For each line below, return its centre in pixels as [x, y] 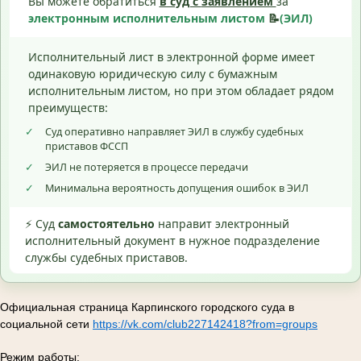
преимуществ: [68, 107]
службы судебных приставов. [106, 258]
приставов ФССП [87, 147]
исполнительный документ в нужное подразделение [172, 241]
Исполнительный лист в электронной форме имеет [171, 56]
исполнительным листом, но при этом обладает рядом [180, 90]
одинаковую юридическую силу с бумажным [152, 73]
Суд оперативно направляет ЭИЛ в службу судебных [174, 132]
